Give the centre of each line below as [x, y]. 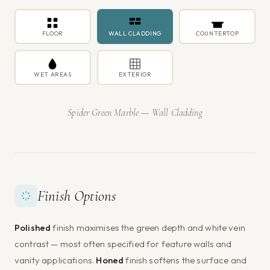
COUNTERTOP [218, 33]
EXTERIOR [135, 74]
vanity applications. [55, 260]
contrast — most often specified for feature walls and [123, 244]
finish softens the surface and [185, 260]
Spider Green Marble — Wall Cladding [135, 113]
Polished [33, 228]
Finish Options [77, 196]
